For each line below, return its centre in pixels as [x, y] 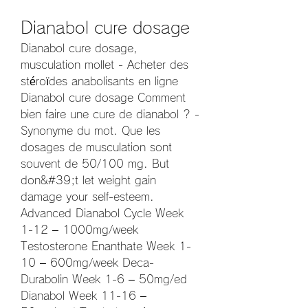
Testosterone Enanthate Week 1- [106, 246]
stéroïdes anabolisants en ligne [99, 81]
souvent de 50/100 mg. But [95, 164]
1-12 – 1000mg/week [79, 230]
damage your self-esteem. [87, 197]
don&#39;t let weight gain [88, 180]
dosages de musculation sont [96, 147]
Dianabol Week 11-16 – [84, 296]
